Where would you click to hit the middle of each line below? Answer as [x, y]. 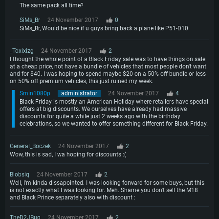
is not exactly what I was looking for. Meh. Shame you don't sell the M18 [104, 190]
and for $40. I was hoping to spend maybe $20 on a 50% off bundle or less [108, 74]
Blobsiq [20, 174]
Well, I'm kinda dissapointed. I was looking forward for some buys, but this [107, 183]
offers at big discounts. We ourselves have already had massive [103, 109]
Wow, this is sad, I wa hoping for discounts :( [68, 154]
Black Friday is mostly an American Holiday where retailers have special [114, 101]
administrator [79, 93]
